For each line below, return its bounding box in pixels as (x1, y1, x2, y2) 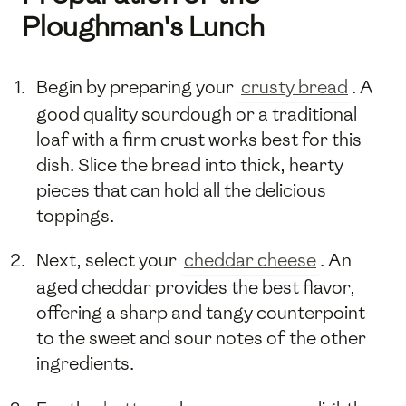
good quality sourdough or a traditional (36, 102, 357, 127)
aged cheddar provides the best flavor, (36, 275, 355, 300)
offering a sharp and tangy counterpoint (36, 301, 365, 325)
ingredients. (36, 352, 134, 376)
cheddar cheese (184, 248, 316, 273)
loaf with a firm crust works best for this (36, 128, 362, 152)
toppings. (36, 204, 114, 228)
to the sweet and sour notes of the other (36, 326, 366, 351)
